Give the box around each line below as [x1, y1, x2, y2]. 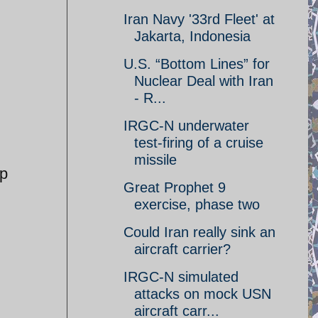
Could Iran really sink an [124, 224, 275, 240]
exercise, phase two [134, 197, 260, 212]
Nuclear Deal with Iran [134, 73, 273, 89]
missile [134, 152, 177, 168]
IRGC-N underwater [124, 118, 249, 133]
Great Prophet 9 [124, 180, 226, 195]
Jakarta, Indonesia [134, 28, 251, 44]
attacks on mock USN [134, 286, 271, 302]
